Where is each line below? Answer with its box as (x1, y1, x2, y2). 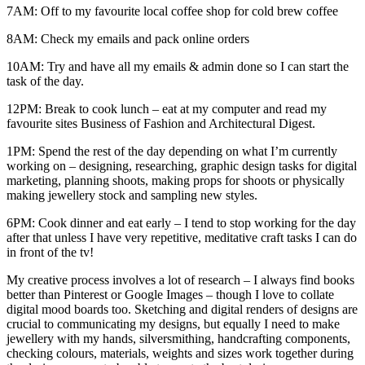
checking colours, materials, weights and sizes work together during (7, 345, 354, 360)
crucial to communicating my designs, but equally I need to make (7, 316, 340, 331)
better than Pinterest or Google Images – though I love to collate (7, 287, 334, 301)
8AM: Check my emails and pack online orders (7, 31, 249, 46)
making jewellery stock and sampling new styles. (7, 187, 257, 202)
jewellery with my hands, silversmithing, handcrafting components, (7, 331, 350, 345)
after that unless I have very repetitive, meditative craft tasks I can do (7, 230, 357, 244)
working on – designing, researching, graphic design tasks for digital (7, 158, 357, 173)
